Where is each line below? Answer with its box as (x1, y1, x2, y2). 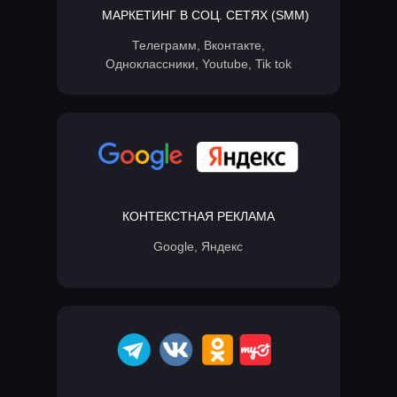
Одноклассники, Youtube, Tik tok (105, 57, 292, 71)
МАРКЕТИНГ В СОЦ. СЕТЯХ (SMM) (102, 8, 309, 22)
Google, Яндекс (153, 239, 243, 253)
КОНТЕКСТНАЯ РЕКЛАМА (122, 209, 275, 223)
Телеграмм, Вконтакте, (131, 38, 265, 52)
